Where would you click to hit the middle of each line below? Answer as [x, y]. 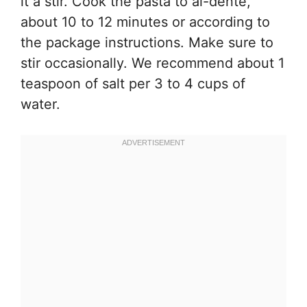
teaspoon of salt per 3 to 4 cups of [133, 84]
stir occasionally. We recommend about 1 [152, 63]
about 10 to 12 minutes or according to [145, 22]
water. [40, 105]
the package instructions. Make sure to [147, 43]
